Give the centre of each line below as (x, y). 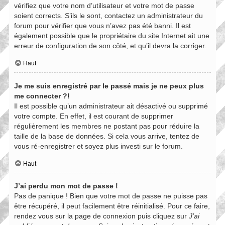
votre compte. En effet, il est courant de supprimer (94, 116)
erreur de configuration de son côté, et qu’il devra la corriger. (110, 46)
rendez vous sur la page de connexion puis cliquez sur (101, 216)
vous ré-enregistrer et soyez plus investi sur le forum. (98, 146)
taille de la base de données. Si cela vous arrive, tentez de (107, 136)
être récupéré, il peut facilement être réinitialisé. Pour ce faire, (112, 206)
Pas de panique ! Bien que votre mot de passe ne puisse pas (111, 196)
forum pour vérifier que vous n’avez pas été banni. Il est (102, 26)
